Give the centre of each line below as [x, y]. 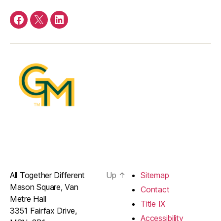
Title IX [153, 204]
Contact [155, 190]
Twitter [53, 25]
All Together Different [48, 175]
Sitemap [155, 175]
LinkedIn [75, 25]
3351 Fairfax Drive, [43, 211]
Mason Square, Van [44, 187]
